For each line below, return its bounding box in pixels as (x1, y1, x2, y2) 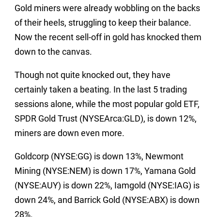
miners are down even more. (15, 128, 124, 138)
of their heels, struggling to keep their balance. (15, 17, 191, 28)
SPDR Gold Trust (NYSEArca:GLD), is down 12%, (15, 113, 197, 124)
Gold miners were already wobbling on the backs (15, 3, 200, 13)
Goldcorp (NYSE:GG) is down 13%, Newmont (15, 151, 184, 161)
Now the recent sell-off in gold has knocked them (15, 32, 201, 42)
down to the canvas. (15, 46, 92, 57)
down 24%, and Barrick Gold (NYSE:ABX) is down (15, 195, 200, 205)
